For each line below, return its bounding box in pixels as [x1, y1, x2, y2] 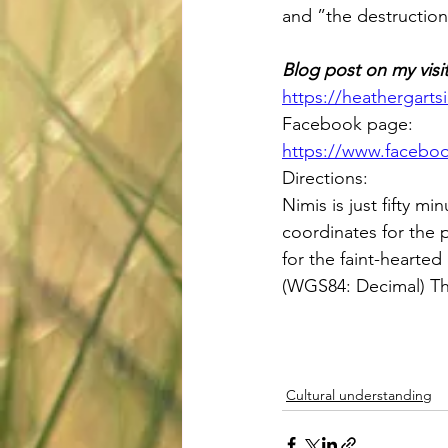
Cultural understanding [286, 386, 432, 405]
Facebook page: [282, 113, 418, 136]
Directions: [282, 167, 373, 190]
